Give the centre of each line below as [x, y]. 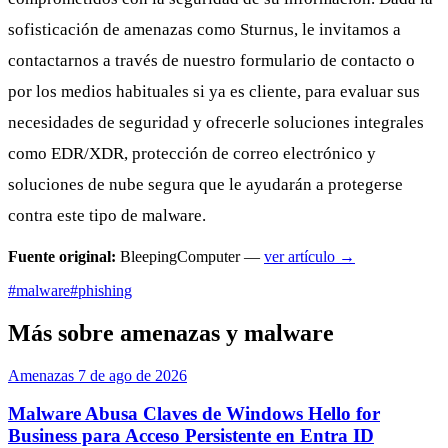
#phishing [101, 290]
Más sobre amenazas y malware [171, 332]
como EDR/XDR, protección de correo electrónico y [192, 153]
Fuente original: [62, 256]
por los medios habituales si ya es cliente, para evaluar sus [214, 91]
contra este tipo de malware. [107, 215]
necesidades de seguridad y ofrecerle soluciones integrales [216, 122]
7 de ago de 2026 [132, 375]
